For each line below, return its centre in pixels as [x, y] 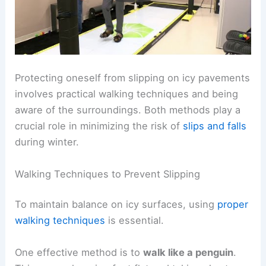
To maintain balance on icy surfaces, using [116, 205]
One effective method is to [79, 252]
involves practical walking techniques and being [127, 94]
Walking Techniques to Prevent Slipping [108, 174]
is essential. [135, 221]
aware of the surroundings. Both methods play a [128, 110]
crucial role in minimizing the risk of [99, 126]
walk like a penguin [189, 252]
